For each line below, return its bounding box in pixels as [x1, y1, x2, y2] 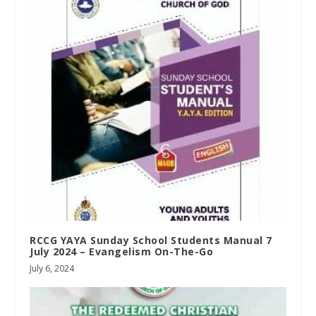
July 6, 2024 [30, 262, 75, 274]
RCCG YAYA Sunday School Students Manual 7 [30, 233, 272, 247]
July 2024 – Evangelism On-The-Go [30, 244, 214, 258]
